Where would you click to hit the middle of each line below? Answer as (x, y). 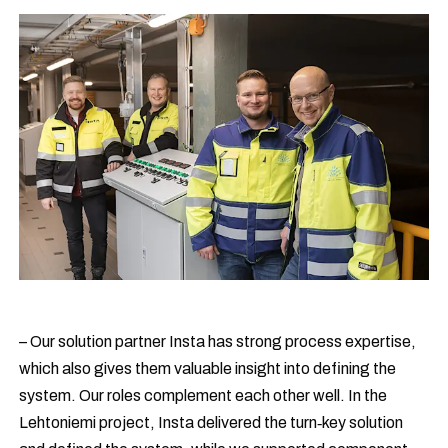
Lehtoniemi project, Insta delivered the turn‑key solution (211, 423)
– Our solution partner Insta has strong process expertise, (218, 342)
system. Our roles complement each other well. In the (203, 396)
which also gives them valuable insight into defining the (208, 369)
